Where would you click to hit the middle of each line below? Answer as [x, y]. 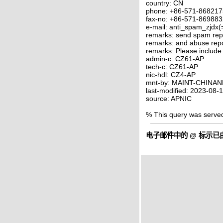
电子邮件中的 [168, 135]
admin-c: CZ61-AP [175, 58]
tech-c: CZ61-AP [172, 66]
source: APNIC [169, 98]
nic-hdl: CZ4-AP [171, 74]
